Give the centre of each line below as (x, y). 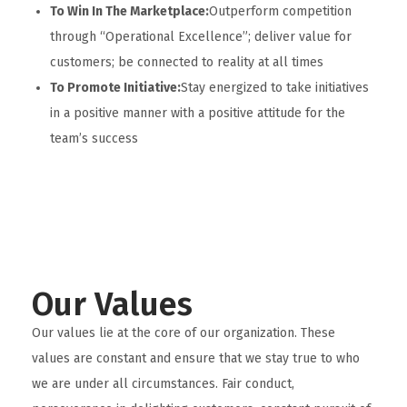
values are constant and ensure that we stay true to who (196, 358)
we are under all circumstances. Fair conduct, (163, 384)
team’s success (94, 139)
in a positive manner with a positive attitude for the (198, 113)
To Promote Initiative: (115, 88)
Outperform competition (280, 11)
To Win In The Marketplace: (129, 11)
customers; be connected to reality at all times (187, 62)
